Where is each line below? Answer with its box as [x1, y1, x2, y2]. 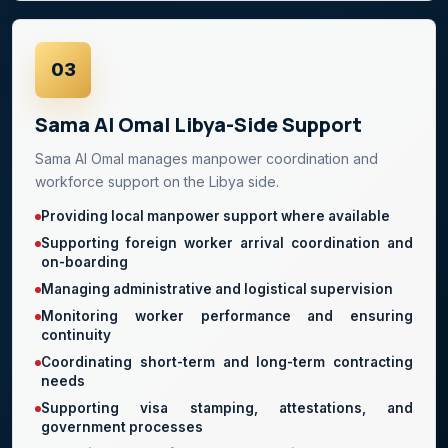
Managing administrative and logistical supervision [41, 280, 393, 297]
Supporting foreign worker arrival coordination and [41, 234, 413, 251]
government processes [41, 418, 203, 435]
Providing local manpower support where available [41, 207, 390, 224]
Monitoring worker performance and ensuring [41, 307, 413, 324]
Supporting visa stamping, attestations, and [41, 399, 413, 416]
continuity [41, 326, 111, 343]
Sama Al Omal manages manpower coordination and [35, 149, 378, 167]
